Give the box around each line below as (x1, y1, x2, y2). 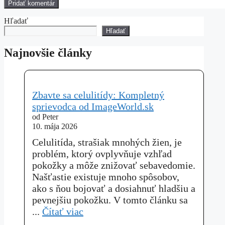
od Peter (32, 112, 58, 122)
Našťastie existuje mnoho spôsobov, (32, 171, 179, 182)
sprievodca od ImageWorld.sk (32, 100, 154, 112)
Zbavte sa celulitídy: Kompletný (32, 89, 164, 100)
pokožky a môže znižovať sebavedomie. (32, 159, 195, 171)
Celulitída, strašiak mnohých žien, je (32, 136, 182, 148)
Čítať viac (42, 205, 83, 217)
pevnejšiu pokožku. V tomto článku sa (32, 194, 188, 205)
